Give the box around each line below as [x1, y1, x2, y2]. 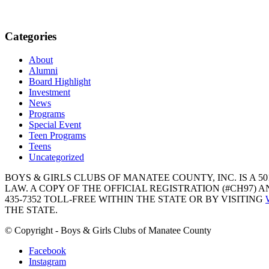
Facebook [29, 245, 66, 256]
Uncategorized [29, 151, 84, 162]
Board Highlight [29, 76, 91, 86]
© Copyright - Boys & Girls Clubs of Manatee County [5, 225, 211, 235]
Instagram [29, 256, 66, 267]
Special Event [29, 119, 81, 130]
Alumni [29, 65, 58, 76]
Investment [29, 86, 70, 97]
